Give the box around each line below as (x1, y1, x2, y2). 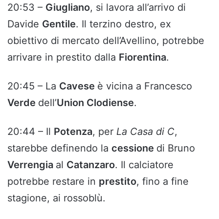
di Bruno (156, 142, 195, 154)
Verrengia (7, 159, 56, 171)
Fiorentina (119, 51, 166, 64)
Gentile (42, 18, 76, 30)
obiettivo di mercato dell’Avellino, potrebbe (7, 35, 204, 47)
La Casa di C (116, 126, 175, 138)
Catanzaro (66, 159, 115, 171)
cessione (111, 142, 156, 154)
